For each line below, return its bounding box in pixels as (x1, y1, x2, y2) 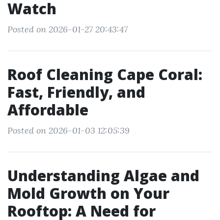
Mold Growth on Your (7, 183, 169, 203)
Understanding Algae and (7, 165, 199, 186)
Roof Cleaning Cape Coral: (7, 64, 202, 84)
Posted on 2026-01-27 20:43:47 (7, 24, 128, 35)
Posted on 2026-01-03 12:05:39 (7, 125, 130, 136)
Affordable (7, 100, 88, 120)
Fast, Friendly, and (7, 82, 145, 102)
